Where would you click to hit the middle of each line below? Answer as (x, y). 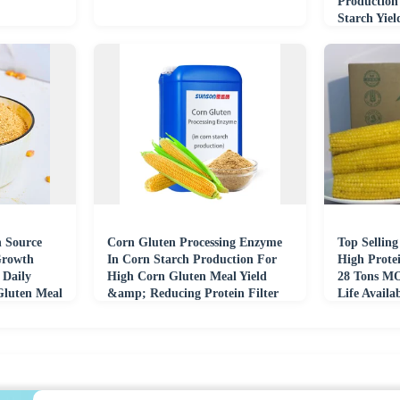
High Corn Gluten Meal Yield (187, 277)
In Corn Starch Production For (192, 260)
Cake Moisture (147, 311)
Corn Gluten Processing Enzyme (195, 243)
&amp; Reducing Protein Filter (193, 294)
